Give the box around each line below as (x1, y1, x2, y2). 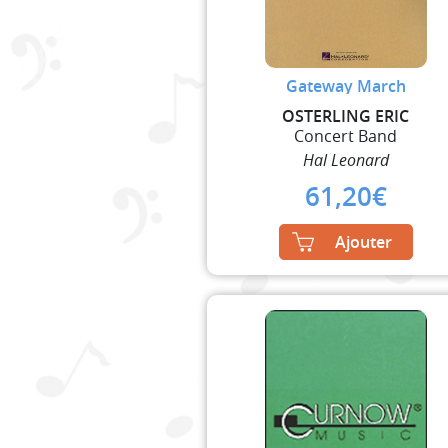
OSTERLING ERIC (282, 104, 410, 127)
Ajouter (334, 230, 392, 253)
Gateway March (285, 74, 406, 97)
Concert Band (294, 124, 398, 147)
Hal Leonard (302, 148, 389, 171)
